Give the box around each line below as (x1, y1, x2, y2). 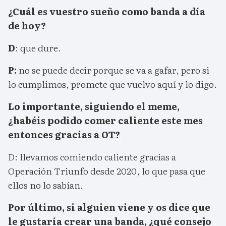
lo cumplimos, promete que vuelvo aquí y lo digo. (8, 77, 217, 91)
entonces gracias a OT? (8, 128, 120, 142)
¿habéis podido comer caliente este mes (8, 114, 203, 128)
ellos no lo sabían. (8, 178, 83, 192)
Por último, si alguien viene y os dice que (8, 200, 210, 214)
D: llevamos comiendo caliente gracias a (8, 150, 176, 164)
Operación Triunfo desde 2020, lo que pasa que (8, 164, 205, 178)
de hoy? (8, 19, 46, 33)
